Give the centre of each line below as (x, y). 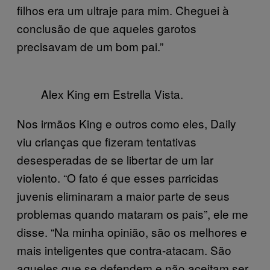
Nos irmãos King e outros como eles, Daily (127, 123)
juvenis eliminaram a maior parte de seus (123, 196)
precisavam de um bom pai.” (90, 46)
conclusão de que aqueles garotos (107, 28)
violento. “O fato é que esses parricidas (118, 177)
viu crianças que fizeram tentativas (107, 141)
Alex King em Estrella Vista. (112, 94)
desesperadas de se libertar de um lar (115, 159)
